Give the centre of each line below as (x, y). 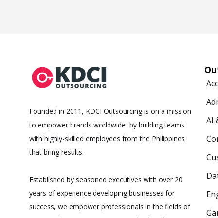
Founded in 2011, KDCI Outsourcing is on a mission (110, 111)
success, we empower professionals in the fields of (110, 207)
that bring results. (56, 152)
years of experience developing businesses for (102, 193)
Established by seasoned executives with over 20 (106, 180)
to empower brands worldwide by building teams (107, 125)
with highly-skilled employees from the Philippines (107, 139)
